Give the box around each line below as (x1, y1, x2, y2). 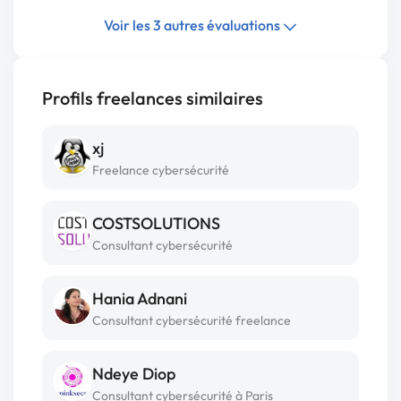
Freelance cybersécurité (92, 162, 229, 178)
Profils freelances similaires (42, 87, 263, 109)
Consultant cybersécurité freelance (92, 312, 291, 328)
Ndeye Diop (92, 363, 175, 384)
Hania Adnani (92, 288, 187, 309)
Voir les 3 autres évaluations (104, 16, 283, 34)
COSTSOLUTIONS (92, 213, 220, 234)
